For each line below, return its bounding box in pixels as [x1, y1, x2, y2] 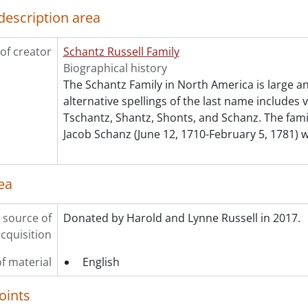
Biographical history [63, 60, 167, 76]
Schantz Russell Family [63, 44, 179, 59]
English [82, 254, 120, 269]
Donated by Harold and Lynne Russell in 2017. [63, 210, 300, 225]
